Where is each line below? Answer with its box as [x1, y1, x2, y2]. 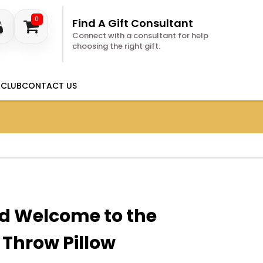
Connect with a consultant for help [72, 30, 208, 41]
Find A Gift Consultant [72, 16, 193, 31]
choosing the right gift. [72, 41, 160, 52]
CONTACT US [21, 79, 77, 92]
